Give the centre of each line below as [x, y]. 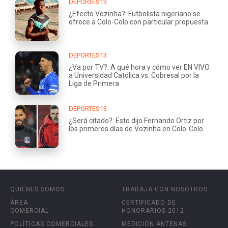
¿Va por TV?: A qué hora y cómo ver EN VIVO [139, 67]
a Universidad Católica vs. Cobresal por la [134, 75]
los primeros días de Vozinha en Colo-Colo [136, 129]
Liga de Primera [94, 83]
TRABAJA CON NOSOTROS [165, 189]
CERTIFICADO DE [149, 202]
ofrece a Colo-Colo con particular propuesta [138, 22]
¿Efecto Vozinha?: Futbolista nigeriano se [135, 13]
